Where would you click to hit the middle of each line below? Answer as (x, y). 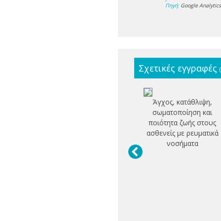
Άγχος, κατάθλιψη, (182, 102)
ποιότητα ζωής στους (183, 123)
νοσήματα (182, 144)
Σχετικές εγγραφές (179, 68)
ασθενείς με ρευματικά (182, 133)
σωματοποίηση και (183, 112)
